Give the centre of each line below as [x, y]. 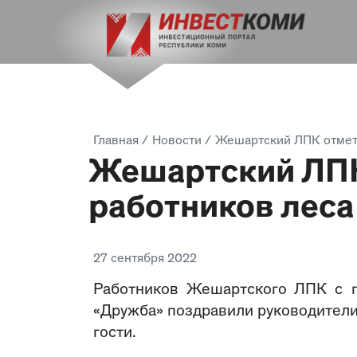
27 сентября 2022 [145, 259]
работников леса [221, 210]
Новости [177, 141]
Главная [116, 141]
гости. [115, 333]
